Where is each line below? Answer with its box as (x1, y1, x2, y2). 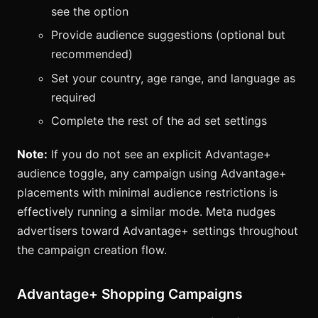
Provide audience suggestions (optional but (51, 28, 285, 43)
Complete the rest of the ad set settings (51, 114, 267, 128)
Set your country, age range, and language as (51, 70, 295, 85)
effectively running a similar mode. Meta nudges (17, 204, 275, 219)
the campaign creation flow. (17, 243, 167, 258)
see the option (51, 4, 128, 18)
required (51, 89, 96, 104)
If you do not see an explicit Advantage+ (48, 147, 271, 162)
